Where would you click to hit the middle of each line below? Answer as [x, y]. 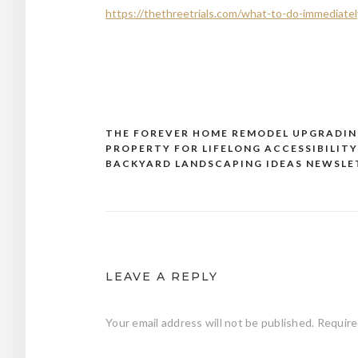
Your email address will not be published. [210, 322]
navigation [152, 165]
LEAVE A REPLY [162, 276]
